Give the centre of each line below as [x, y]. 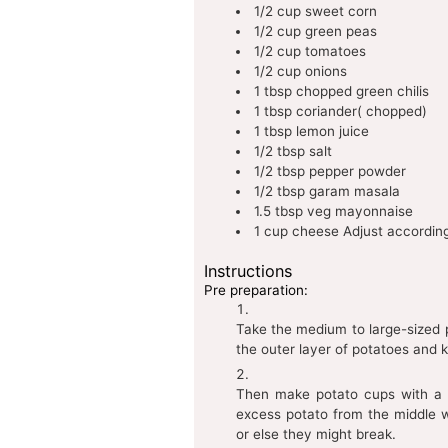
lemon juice [332, 131]
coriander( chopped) [361, 111]
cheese [315, 231]
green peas [341, 31]
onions [326, 71]
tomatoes [335, 51]
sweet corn [341, 11]
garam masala [354, 191]
